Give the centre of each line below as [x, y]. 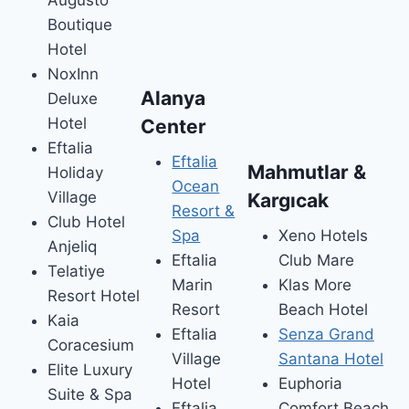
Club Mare [316, 261]
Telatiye [77, 271]
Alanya [173, 98]
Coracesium [91, 345]
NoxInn [73, 73]
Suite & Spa [90, 394]
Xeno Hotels [323, 236]
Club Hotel [87, 221]
